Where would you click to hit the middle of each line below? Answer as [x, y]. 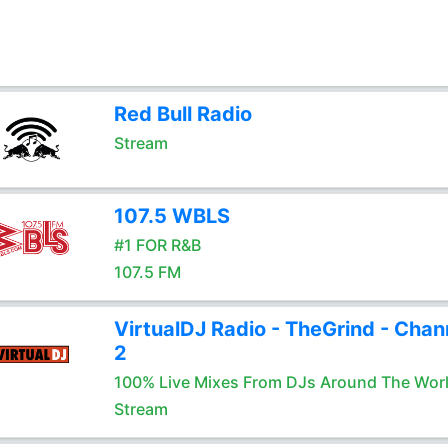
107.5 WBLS [171, 216]
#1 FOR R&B [157, 245]
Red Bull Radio [182, 114]
